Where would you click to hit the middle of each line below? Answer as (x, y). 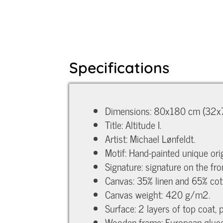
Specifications (119, 68)
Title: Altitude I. (133, 125)
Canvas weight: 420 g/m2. (157, 195)
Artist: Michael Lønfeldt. (150, 139)
